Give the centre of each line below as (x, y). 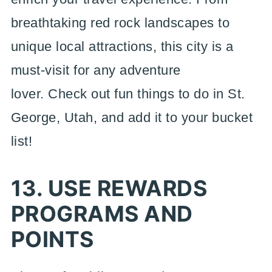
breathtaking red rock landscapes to (120, 23)
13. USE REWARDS (109, 188)
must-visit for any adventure (96, 70)
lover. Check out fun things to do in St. (128, 94)
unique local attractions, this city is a (122, 46)
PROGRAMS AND (102, 214)
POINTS (52, 239)
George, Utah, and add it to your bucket (132, 117)
